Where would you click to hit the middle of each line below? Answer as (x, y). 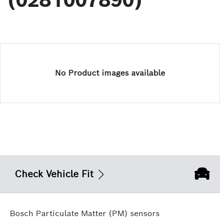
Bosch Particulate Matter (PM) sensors (85, 213)
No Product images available (110, 73)
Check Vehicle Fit (54, 174)
